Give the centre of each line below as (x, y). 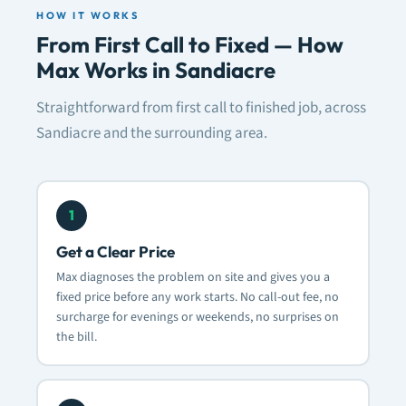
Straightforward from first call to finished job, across (201, 108)
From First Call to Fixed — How (190, 44)
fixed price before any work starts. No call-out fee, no (197, 297)
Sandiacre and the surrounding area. (152, 133)
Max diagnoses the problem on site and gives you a (193, 277)
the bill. (76, 337)
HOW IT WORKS (87, 15)
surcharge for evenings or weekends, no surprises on (197, 317)
